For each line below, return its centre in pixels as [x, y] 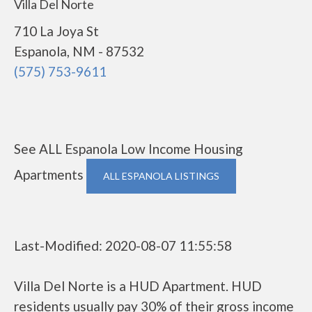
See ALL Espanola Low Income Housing [128, 149]
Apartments [50, 174]
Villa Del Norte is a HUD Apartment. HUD [138, 286]
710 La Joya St [56, 31]
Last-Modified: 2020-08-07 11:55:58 [123, 245]
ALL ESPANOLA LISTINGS [161, 176]
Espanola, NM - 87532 [79, 51]
